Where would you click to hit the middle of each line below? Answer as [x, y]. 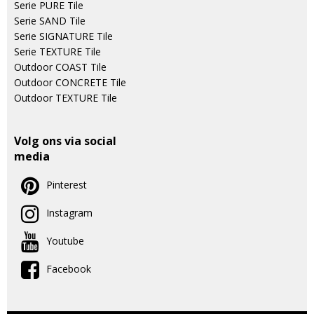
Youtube [65, 241]
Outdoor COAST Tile [60, 67]
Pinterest [67, 185]
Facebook [69, 269]
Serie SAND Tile [50, 21]
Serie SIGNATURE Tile [63, 36]
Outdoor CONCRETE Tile [70, 82]
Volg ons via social [65, 141]
